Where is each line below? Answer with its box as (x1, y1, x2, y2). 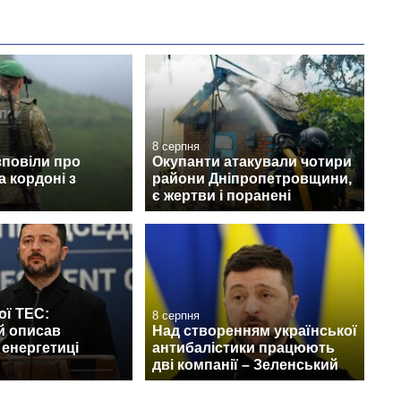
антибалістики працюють (152, 340, 335, 356)
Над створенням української (152, 323, 357, 339)
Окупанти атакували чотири (152, 154, 352, 169)
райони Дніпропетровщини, (152, 171, 352, 186)
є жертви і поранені (152, 188, 291, 203)
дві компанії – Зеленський (152, 357, 338, 373)
